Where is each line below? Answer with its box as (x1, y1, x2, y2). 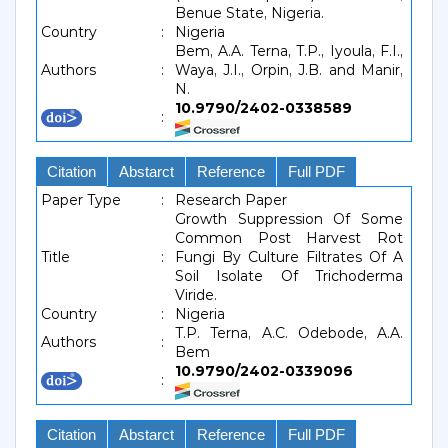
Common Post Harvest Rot (175, 229, 403, 247)
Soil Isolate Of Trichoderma (175, 267, 403, 285)
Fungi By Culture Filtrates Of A (175, 248, 403, 266)
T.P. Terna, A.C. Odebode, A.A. (175, 324, 403, 342)
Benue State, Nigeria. (175, 4, 324, 22)
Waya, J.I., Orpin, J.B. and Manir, (175, 61, 403, 79)
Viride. (175, 286, 217, 304)
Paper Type (41, 191, 121, 209)
